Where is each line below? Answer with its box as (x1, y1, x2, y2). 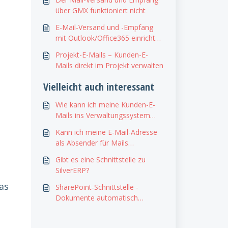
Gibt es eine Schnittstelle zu (55, 155, 146, 164)
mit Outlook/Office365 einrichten (55, 33, 163, 43)
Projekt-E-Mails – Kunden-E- (55, 50, 148, 60)
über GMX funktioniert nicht (55, 6, 146, 15)
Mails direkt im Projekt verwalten (55, 61, 163, 70)
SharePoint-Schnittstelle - (55, 182, 138, 192)
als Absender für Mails (55, 138, 128, 148)
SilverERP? (55, 165, 89, 175)
